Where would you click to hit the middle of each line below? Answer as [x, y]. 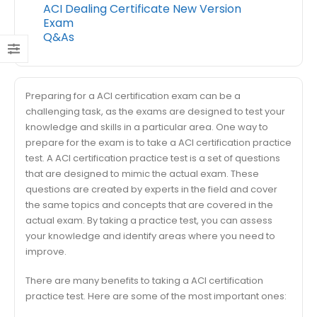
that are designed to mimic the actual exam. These [142, 174]
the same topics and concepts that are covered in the [149, 205]
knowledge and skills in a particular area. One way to [147, 127]
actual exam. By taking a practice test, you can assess [149, 220]
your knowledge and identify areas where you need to [150, 236]
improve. [46, 252]
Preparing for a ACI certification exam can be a [133, 96]
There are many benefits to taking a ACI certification [144, 280]
